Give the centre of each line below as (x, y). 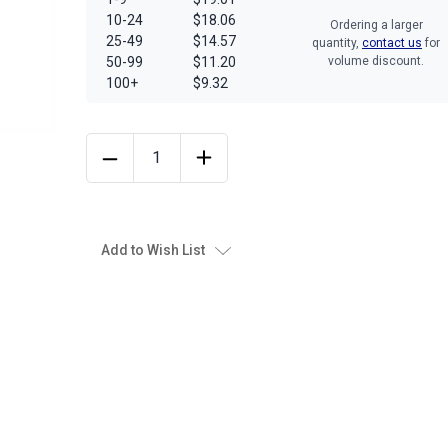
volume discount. (376, 61)
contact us (392, 43)
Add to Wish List (153, 249)
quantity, (337, 43)
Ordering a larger (376, 25)
